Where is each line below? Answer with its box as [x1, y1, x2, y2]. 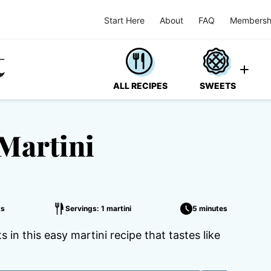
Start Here [104, 15, 145, 25]
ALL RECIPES [113, 80, 168, 91]
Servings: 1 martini [65, 204, 132, 213]
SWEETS [200, 80, 236, 91]
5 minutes [192, 204, 227, 213]
